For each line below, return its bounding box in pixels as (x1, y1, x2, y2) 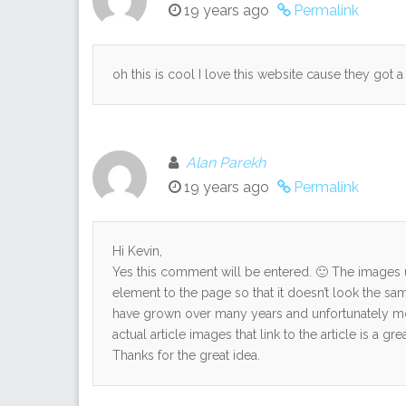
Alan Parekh (186, 153, 266, 171)
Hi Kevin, (112, 243, 162, 258)
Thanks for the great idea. (112, 347, 260, 362)
